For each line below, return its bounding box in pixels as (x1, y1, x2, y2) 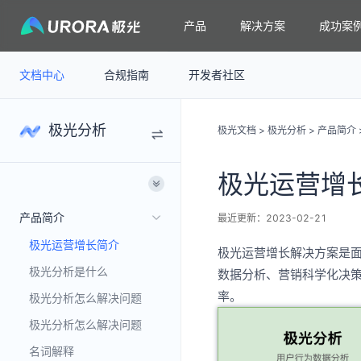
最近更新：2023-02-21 (218, 212, 327, 224)
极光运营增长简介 (29, 238, 119, 251)
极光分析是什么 (29, 264, 108, 278)
